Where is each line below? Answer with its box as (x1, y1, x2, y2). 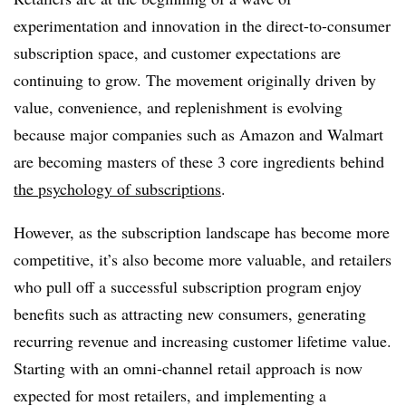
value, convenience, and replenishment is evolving (14, 96, 343, 118)
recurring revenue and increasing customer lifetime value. (14, 330, 391, 352)
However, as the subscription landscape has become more (14, 221, 390, 243)
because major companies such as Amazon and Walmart (14, 123, 383, 145)
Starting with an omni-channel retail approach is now (14, 357, 362, 379)
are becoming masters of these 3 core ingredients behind (14, 150, 384, 172)
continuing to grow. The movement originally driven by (14, 69, 376, 91)
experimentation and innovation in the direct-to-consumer (14, 14, 391, 36)
